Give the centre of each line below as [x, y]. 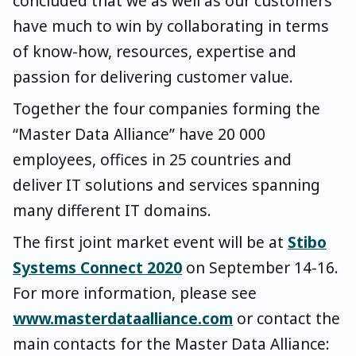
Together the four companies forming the [166, 109]
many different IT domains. [112, 211]
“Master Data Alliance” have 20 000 [139, 134]
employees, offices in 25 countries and [152, 160]
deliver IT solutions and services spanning [166, 185]
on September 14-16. [260, 268]
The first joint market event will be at [150, 242]
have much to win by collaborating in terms [171, 26]
